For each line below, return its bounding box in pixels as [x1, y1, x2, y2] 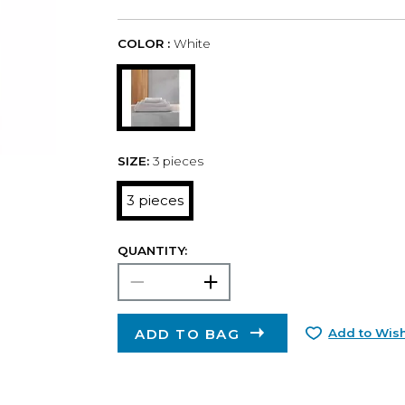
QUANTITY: [117, 242, 187, 258]
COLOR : [117, 36, 170, 52]
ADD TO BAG [135, 325, 240, 343]
